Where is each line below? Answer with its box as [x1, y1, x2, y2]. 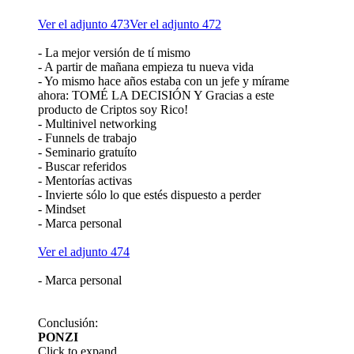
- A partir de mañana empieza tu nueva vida [38, 59, 254, 73]
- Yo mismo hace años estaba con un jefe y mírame [38, 73, 289, 88]
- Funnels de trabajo [38, 130, 137, 145]
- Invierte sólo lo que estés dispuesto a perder [38, 187, 261, 201]
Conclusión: [38, 315, 98, 330]
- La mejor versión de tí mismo [38, 45, 190, 59]
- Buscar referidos [38, 159, 126, 173]
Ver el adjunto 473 [38, 17, 130, 31]
